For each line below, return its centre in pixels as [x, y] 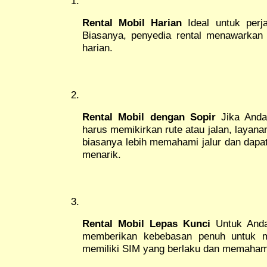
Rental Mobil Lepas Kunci [146, 223]
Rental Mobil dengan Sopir [149, 117]
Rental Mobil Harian [132, 22]
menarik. [102, 154]
